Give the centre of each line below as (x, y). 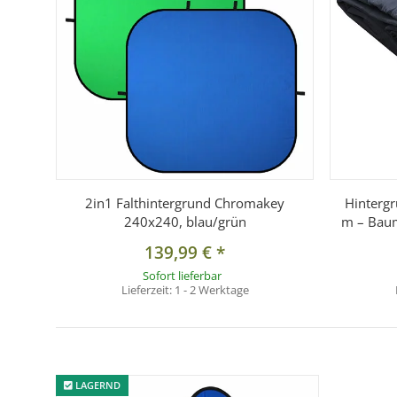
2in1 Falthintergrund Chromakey (185, 203)
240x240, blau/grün (185, 222)
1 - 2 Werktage (211, 290)
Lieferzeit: (148, 290)
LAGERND (96, 385)
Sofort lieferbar (182, 276)
